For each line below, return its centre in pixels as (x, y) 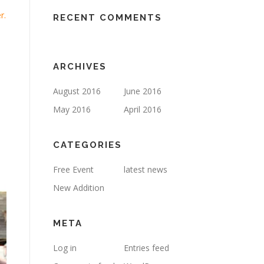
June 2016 (143, 91)
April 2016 (143, 109)
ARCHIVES (80, 67)
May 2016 (72, 109)
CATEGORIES (88, 145)
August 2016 (77, 91)
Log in (65, 248)
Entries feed (146, 248)
